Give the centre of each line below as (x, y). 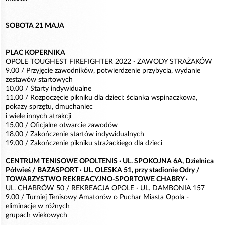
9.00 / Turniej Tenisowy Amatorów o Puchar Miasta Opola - (97, 197)
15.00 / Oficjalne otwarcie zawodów (62, 125)
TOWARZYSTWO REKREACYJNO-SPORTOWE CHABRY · (97, 179)
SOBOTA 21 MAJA (35, 26)
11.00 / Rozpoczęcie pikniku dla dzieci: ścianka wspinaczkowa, (101, 98)
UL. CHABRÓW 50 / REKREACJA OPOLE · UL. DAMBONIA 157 (105, 188)
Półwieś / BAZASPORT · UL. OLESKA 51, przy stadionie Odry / (103, 170)
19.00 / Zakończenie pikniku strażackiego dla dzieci (84, 143)
